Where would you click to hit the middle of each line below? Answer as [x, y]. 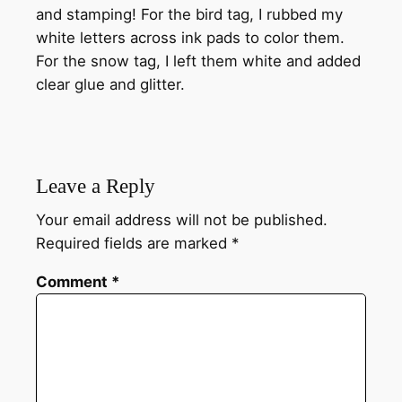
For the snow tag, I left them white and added [198, 61]
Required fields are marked [134, 244]
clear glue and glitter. [110, 85]
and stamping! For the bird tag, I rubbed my [189, 15]
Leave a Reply [96, 185]
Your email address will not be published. [182, 220]
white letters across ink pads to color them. [190, 38]
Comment [74, 282]
